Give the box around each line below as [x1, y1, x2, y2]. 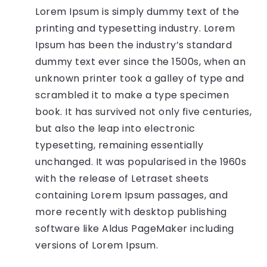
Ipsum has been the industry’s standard [35, 38, 232, 52]
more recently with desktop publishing [35, 204, 227, 219]
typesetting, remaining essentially [35, 138, 204, 152]
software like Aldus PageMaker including [35, 221, 234, 235]
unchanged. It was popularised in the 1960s [35, 154, 247, 169]
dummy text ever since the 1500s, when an [35, 54, 246, 69]
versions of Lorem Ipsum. [35, 238, 159, 252]
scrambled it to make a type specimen [35, 88, 229, 102]
